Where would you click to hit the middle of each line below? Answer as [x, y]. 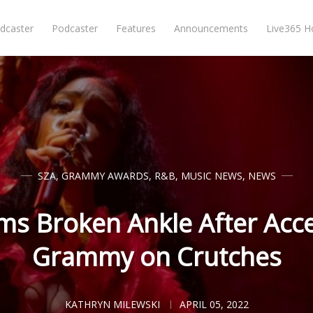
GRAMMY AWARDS [105, 176]
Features [136, 28]
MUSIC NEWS [211, 176]
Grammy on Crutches [156, 257]
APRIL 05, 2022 [214, 304]
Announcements [211, 28]
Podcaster [75, 28]
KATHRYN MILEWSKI [112, 304]
